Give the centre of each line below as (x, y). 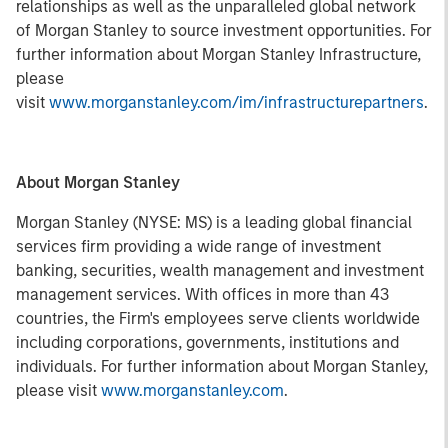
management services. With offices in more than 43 (202, 294)
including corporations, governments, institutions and (207, 342)
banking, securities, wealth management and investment (220, 270)
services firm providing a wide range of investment (198, 246)
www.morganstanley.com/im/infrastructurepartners (236, 102)
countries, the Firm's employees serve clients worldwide (218, 318)
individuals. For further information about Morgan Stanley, (222, 366)
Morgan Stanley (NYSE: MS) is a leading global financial (214, 222)
